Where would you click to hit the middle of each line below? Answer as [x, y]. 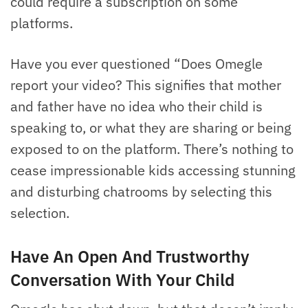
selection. [40, 212]
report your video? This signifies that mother [146, 85]
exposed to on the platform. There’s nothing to [152, 148]
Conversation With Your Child [122, 279]
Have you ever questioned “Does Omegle [136, 63]
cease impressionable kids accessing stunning [153, 170]
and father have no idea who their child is [136, 106]
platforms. [42, 23]
